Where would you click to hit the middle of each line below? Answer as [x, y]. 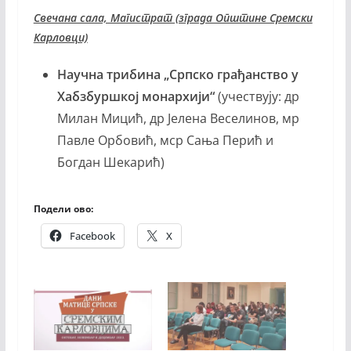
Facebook [92, 236]
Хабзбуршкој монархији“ [136, 97]
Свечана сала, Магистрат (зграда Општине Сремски [173, 18]
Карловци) [60, 38]
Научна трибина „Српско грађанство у [177, 75]
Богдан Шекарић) [110, 163]
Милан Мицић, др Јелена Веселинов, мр [178, 119]
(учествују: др [257, 97]
